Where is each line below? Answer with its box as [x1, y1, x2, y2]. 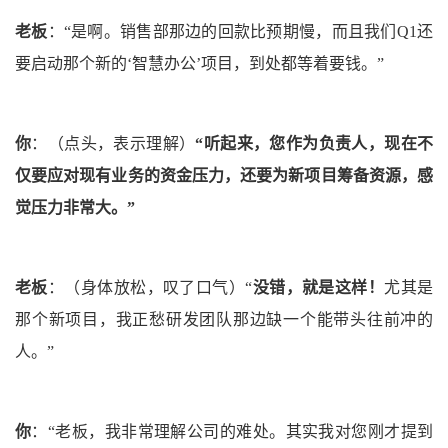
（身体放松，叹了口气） [64, 279, 246, 297]
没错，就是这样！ [252, 279, 385, 297]
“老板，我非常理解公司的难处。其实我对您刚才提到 [47, 423, 434, 441]
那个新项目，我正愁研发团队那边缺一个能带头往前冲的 [15, 311, 433, 329]
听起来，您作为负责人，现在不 [203, 135, 434, 153]
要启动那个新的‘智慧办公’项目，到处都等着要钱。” [15, 55, 384, 73]
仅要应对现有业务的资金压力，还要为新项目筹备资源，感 [15, 167, 433, 185]
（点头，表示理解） [47, 135, 196, 153]
